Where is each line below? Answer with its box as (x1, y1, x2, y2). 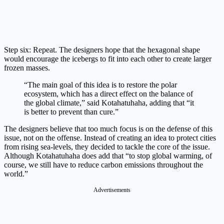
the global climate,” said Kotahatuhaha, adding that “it (24, 98, 194, 107)
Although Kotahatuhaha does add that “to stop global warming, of (4, 151, 212, 160)
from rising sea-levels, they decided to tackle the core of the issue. (4, 142, 210, 151)
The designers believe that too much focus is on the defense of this (4, 124, 212, 133)
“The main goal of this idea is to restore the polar (24, 80, 177, 89)
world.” (4, 169, 30, 178)
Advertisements (93, 186, 130, 193)
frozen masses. (4, 63, 52, 72)
